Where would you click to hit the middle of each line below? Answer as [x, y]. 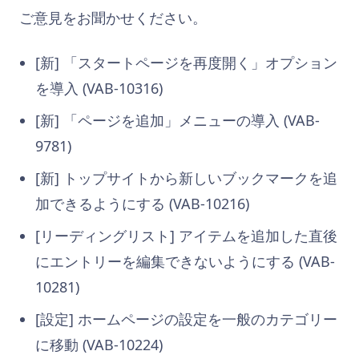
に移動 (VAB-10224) [99, 344]
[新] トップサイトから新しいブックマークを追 [186, 177]
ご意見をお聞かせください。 [113, 17]
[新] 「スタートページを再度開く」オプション [186, 62]
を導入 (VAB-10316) [99, 88]
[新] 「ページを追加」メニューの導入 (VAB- [177, 120]
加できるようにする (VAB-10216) [142, 203]
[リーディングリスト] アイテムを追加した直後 [186, 235]
